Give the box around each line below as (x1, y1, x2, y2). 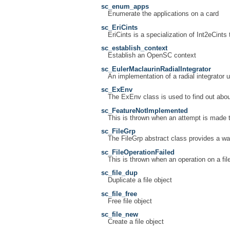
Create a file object (107, 218, 164, 226)
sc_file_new (101, 211, 138, 219)
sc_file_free (101, 190, 137, 198)
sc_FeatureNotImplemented (101, 107, 188, 114)
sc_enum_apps (101, 3, 149, 10)
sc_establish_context (101, 45, 167, 52)
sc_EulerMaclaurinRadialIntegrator (101, 65, 211, 73)
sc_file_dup (101, 169, 138, 177)
